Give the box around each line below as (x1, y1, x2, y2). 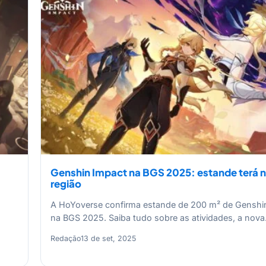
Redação (50, 234, 81, 243)
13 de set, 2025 (81, 234, 136, 243)
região (50, 178, 81, 191)
